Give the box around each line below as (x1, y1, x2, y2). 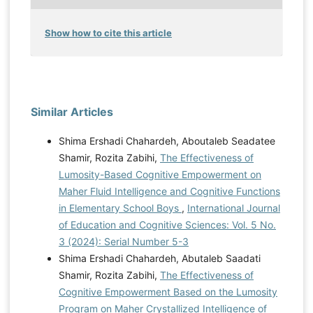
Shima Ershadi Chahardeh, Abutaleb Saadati (58, 252, 261, 264)
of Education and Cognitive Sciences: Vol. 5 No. (58, 218, 276, 231)
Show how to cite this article (45, 27, 172, 38)
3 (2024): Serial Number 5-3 (58, 235, 189, 247)
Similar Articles (30, 104, 113, 119)
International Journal (187, 201, 280, 214)
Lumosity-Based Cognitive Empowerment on (58, 168, 261, 180)
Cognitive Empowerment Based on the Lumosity (58, 285, 277, 298)
